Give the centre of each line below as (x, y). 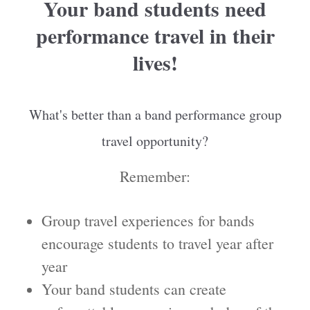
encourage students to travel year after (157, 244)
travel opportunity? (155, 141)
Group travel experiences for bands (148, 221)
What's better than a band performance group (155, 115)
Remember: (155, 176)
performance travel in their (155, 36)
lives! (155, 63)
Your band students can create (134, 289)
